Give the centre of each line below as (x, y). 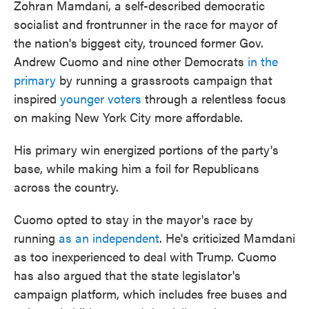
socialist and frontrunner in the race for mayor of (146, 24)
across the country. (66, 187)
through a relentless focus (214, 98)
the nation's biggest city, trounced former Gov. (139, 42)
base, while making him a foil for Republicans (137, 168)
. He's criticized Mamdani (227, 238)
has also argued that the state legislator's (127, 275)
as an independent (109, 238)
